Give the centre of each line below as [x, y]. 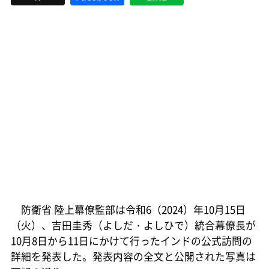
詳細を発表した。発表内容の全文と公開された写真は [133, 256]
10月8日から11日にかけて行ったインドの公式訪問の [131, 240]
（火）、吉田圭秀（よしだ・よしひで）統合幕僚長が [133, 225]
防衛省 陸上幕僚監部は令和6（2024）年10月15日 [128, 209]
